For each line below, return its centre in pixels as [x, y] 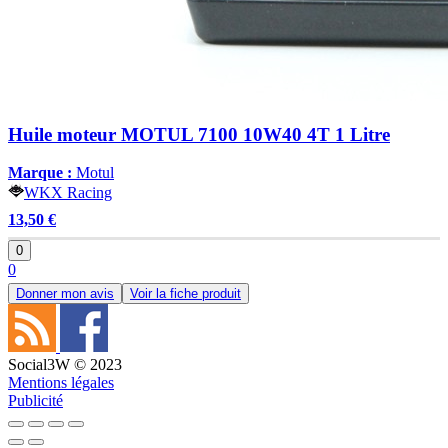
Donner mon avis [65, 294]
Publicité [35, 401]
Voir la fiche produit [185, 294]
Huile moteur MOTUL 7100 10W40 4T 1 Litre [199, 134]
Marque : [40, 173]
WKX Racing [68, 193]
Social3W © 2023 [65, 365]
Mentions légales [61, 383]
